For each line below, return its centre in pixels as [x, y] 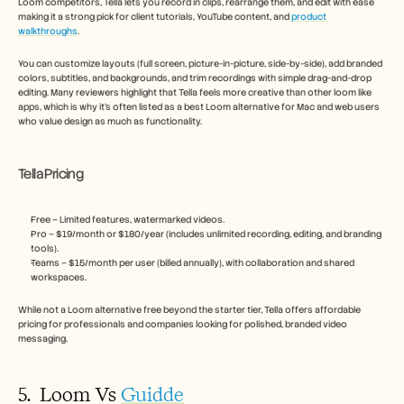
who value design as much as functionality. [110, 121]
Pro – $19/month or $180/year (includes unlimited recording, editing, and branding [206, 234]
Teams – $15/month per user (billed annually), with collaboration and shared [193, 262]
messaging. [43, 338]
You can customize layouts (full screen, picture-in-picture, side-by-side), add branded [200, 63]
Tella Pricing [51, 174]
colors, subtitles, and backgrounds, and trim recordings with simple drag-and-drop [195, 78]
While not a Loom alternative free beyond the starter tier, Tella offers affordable [189, 309]
